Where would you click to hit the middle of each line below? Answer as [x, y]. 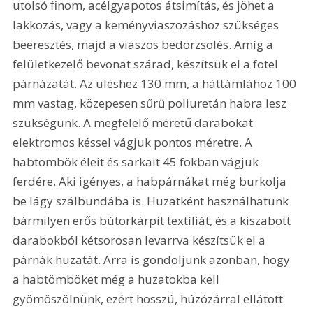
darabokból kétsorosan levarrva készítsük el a [141, 240]
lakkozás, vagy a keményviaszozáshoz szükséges [147, 25]
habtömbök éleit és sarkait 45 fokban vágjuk [137, 162]
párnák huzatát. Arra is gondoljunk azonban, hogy [153, 260]
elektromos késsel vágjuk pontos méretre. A [134, 143]
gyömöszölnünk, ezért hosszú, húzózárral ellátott [150, 299]
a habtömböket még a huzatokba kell [118, 279]
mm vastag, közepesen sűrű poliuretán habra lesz [151, 103]
